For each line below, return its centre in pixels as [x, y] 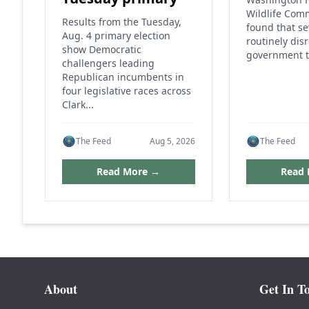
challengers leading [108, 63]
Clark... [78, 104]
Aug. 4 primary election [116, 36]
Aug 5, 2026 [172, 141]
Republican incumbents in [123, 77]
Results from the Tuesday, [122, 22]
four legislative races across [127, 91]
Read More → [129, 171]
